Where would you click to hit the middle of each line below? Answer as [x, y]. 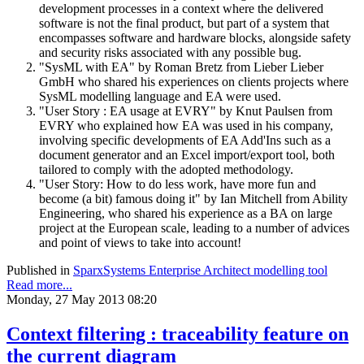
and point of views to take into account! [140, 243]
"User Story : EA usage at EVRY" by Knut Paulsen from [186, 111]
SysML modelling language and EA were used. [160, 97]
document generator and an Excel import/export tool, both [187, 155]
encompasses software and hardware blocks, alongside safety [195, 38]
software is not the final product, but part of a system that [184, 24]
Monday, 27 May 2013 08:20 [82, 300]
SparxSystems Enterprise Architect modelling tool [200, 271]
